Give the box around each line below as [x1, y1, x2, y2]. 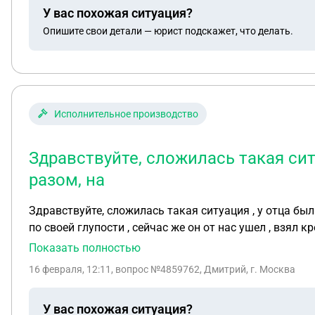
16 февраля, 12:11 [29, 264, 111, 275]
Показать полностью [29, 241, 141, 255]
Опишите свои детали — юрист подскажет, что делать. [43, 25, 293, 37]
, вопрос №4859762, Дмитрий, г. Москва [111, 264, 295, 275]
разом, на [29, 170, 105, 190]
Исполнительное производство [54, 108, 198, 120]
